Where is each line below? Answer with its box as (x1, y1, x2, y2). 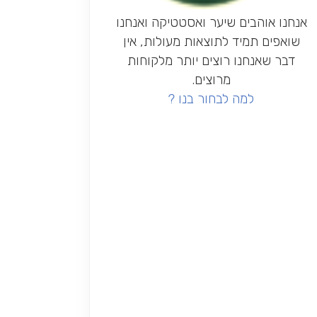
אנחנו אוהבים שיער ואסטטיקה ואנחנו (115, 14, 307, 31)
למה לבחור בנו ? (168, 91, 255, 108)
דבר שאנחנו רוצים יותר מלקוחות (127, 52, 296, 69)
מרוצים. (192, 71, 231, 88)
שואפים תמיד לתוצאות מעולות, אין (122, 33, 300, 50)
